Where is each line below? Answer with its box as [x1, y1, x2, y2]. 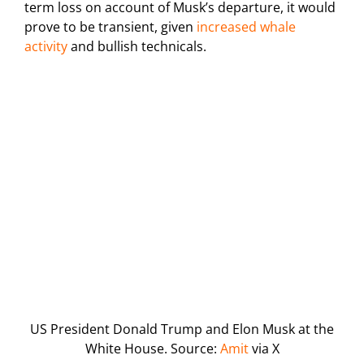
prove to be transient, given [24, 18, 197, 37]
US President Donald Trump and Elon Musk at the [30, 319, 334, 338]
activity [24, 37, 67, 56]
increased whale [197, 18, 296, 37]
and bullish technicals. [67, 37, 206, 56]
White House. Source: [84, 339, 220, 357]
